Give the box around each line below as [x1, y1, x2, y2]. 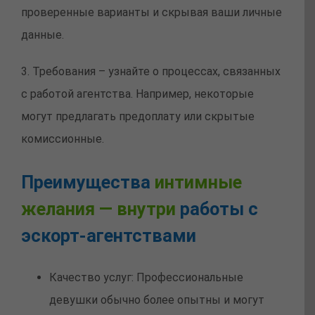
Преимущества [21, 171, 155, 193]
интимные [155, 171, 242, 193]
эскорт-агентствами [21, 224, 196, 246]
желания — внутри [21, 198, 176, 219]
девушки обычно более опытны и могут [49, 293, 264, 307]
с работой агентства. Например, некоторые [21, 87, 254, 101]
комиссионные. [21, 132, 104, 146]
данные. [21, 28, 64, 42]
